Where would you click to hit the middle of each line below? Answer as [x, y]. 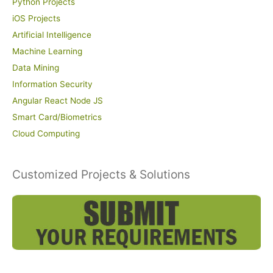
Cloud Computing [46, 134]
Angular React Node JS [58, 101]
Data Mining [36, 68]
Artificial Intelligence [52, 35]
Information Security [52, 84]
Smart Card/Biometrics [57, 117]
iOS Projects [36, 19]
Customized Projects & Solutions [101, 174]
